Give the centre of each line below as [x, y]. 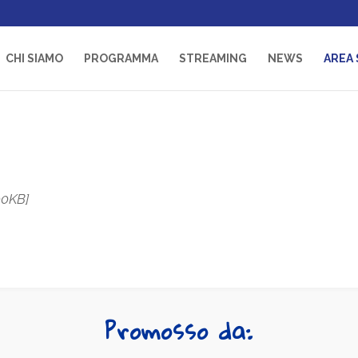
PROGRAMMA [121, 58]
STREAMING [213, 58]
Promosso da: [179, 331]
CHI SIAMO [34, 58]
